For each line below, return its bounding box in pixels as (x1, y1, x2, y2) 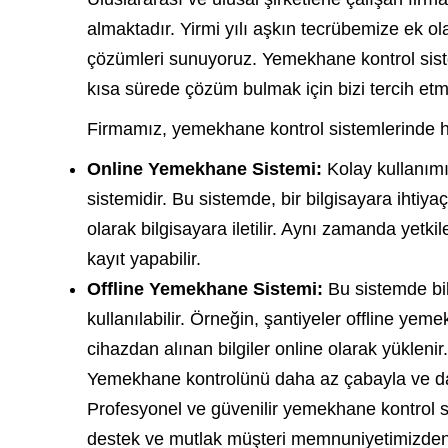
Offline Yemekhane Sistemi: (87, 279, 323, 299)
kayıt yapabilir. (87, 249, 201, 269)
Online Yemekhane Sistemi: (87, 159, 327, 179)
